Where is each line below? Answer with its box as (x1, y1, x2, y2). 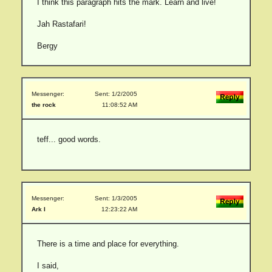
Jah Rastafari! (36, 19, 86, 29)
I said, (36, 261, 59, 270)
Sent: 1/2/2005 (95, 90, 137, 97)
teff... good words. (36, 135, 101, 144)
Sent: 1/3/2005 (95, 195, 137, 202)
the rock (32, 101, 56, 108)
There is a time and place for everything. (36, 239, 179, 248)
